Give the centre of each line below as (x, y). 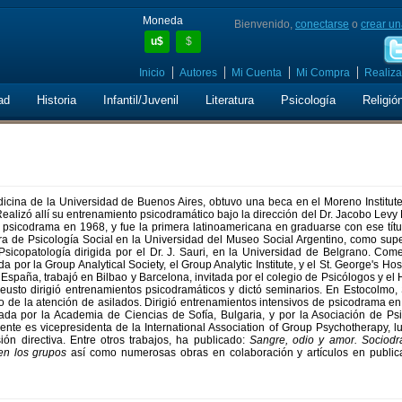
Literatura (230, 100)
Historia (57, 100)
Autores (198, 73)
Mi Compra (323, 73)
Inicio (152, 73)
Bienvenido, (265, 24)
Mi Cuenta (257, 73)
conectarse (322, 24)
